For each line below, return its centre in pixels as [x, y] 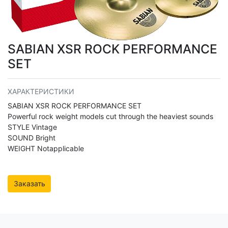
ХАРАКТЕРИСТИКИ [41, 92]
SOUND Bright [32, 138]
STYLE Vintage [32, 127]
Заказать [29, 184]
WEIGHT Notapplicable [46, 149]
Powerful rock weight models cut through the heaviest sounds [110, 117]
